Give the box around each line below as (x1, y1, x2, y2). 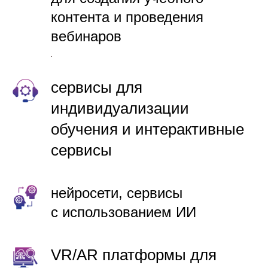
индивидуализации (51, 99, 189, 118)
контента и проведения (51, 9, 203, 26)
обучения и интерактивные (51, 120, 244, 139)
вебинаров (51, 28, 121, 45)
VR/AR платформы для (51, 246, 217, 264)
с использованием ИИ (51, 204, 196, 221)
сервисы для (51, 78, 142, 97)
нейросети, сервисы (51, 185, 182, 202)
